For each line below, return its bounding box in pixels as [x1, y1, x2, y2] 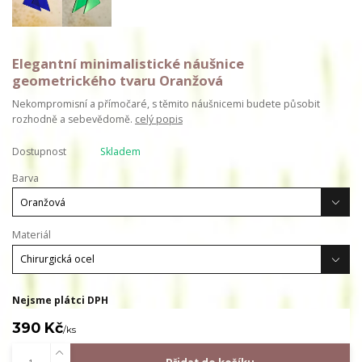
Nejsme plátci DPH [12, 293, 108, 307]
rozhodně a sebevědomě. [12, 112, 135, 126]
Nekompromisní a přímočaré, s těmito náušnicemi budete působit [12, 96, 320, 111]
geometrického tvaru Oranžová [12, 70, 223, 90]
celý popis [135, 112, 183, 126]
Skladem [99, 145, 141, 159]
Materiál [12, 228, 51, 242]
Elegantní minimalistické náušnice [12, 53, 244, 73]
